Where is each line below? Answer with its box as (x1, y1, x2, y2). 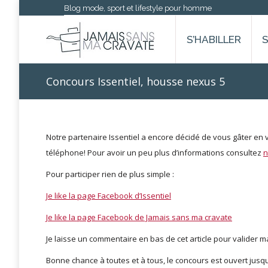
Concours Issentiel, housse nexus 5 (46, 74, 225, 89)
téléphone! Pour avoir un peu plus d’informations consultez (46, 147, 263, 158)
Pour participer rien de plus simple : (46, 169, 174, 179)
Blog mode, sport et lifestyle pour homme (64, 3, 212, 13)
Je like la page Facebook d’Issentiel (46, 190, 171, 201)
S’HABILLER (186, 33, 241, 45)
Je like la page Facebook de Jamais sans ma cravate (46, 212, 232, 223)
